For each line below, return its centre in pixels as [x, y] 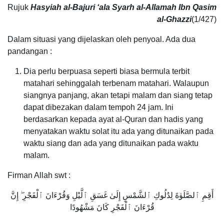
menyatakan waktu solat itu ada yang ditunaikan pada [118, 131]
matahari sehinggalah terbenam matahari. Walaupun [116, 83]
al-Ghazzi [174, 19]
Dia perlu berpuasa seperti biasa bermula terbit [106, 71]
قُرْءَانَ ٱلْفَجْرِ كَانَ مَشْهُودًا [112, 207]
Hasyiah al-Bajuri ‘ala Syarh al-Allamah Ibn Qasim [123, 7]
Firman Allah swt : [39, 175]
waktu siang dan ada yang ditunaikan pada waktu [111, 143]
